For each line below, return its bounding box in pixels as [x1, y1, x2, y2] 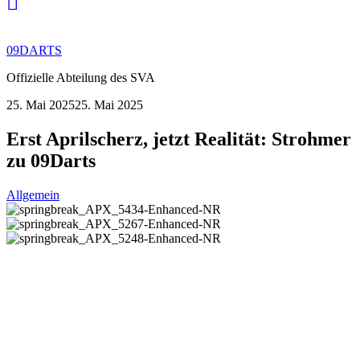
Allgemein [6, 187, 59, 202]
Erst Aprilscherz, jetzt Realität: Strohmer [6, 128, 351, 149]
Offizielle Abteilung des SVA [6, 71, 155, 84]
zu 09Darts [6, 149, 96, 171]
